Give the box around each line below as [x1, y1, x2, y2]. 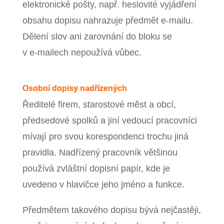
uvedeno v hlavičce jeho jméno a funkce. [22, 179, 184, 190]
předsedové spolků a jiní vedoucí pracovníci [22, 115, 197, 126]
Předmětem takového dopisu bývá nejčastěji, [22, 204, 201, 215]
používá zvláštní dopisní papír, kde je [22, 163, 170, 174]
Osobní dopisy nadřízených [22, 84, 127, 93]
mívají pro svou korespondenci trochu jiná [22, 131, 188, 142]
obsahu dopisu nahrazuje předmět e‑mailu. [22, 15, 193, 26]
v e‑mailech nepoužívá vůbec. [22, 47, 141, 58]
